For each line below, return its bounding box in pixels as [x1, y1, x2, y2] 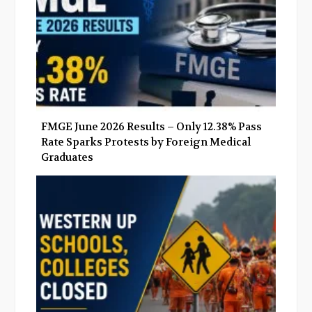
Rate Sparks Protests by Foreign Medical [41, 135, 251, 150]
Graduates [41, 150, 93, 165]
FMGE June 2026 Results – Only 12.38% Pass [41, 120, 262, 134]
